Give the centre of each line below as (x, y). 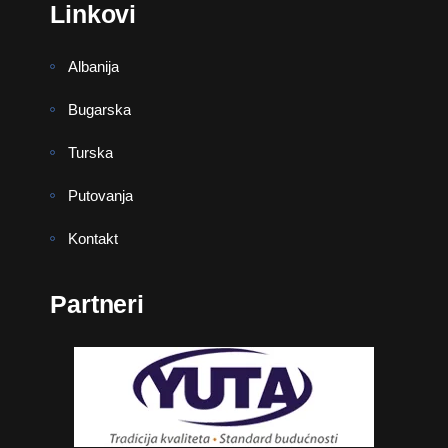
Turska (90, 152)
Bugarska (99, 109)
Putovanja (100, 195)
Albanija (93, 66)
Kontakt (93, 238)
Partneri (97, 304)
